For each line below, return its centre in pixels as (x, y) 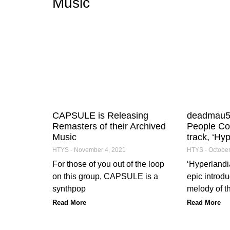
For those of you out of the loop (108, 164)
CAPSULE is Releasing (100, 115)
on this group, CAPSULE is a (105, 176)
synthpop (69, 188)
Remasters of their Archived (109, 126)
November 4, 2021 (99, 150)
